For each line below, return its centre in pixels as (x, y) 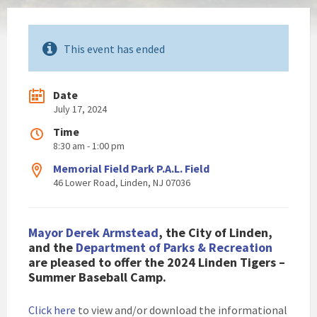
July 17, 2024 (80, 109)
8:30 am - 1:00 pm (89, 146)
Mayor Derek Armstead (93, 232)
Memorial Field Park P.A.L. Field (131, 168)
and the (52, 247)
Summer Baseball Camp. (97, 277)
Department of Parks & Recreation (174, 247)
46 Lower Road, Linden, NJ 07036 (122, 183)
